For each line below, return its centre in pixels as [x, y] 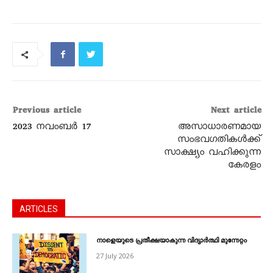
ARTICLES [39, 209]
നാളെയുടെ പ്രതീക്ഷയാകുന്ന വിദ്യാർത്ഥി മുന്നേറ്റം [172, 242]
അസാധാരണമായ [219, 128]
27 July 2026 [115, 256]
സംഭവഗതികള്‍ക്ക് [219, 141]
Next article [235, 112]
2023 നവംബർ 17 [51, 128]
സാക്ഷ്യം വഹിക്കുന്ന [212, 154]
